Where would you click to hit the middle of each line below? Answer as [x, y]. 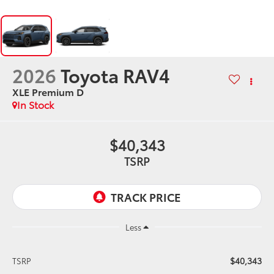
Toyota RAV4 [116, 75]
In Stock [36, 105]
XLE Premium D [48, 92]
